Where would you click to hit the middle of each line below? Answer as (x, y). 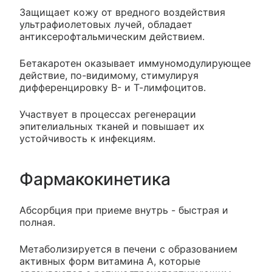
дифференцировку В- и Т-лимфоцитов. (113, 87)
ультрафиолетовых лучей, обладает (106, 24)
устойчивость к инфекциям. (87, 138)
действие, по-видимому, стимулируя (109, 75)
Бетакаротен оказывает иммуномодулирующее (135, 63)
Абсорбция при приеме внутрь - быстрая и (124, 210)
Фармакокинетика (95, 179)
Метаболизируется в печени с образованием (128, 249)
